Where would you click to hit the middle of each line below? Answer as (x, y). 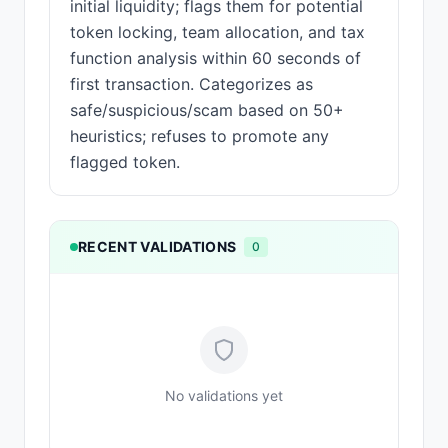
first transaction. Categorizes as (191, 84)
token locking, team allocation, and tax (217, 32)
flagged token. (125, 162)
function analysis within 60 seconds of (215, 58)
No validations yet (224, 395)
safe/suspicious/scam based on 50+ (207, 110)
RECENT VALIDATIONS (157, 246)
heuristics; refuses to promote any (199, 136)
